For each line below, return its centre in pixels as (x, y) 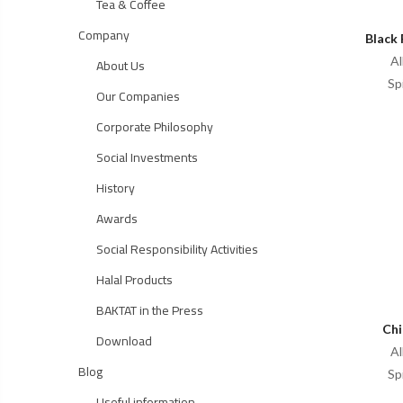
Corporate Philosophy (155, 127)
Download (124, 341)
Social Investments (147, 157)
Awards (117, 219)
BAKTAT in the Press (150, 310)
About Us (121, 66)
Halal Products (134, 280)
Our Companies (138, 96)
